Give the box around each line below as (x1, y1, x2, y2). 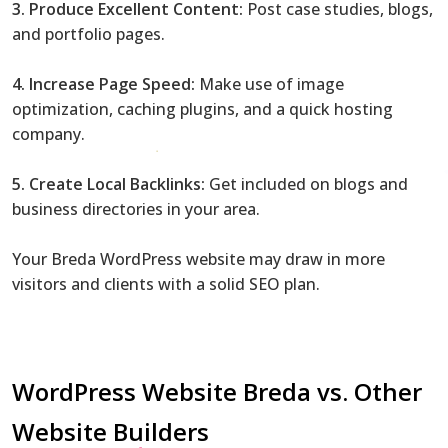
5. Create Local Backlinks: (12, 172, 205, 195)
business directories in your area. (12, 197, 260, 220)
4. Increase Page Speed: (12, 72, 195, 95)
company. (12, 122, 85, 145)
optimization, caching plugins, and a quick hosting (12, 97, 393, 120)
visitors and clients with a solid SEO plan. (12, 272, 320, 295)
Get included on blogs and (205, 172, 408, 195)
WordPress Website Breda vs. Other (12, 374, 422, 408)
